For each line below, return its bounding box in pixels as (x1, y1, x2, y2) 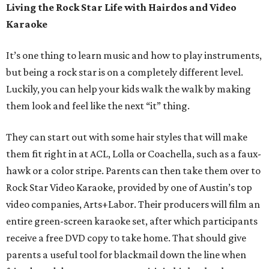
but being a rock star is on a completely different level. (6, 66, 243, 79)
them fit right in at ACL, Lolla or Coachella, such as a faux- (6, 148, 261, 160)
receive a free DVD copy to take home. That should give (6, 232, 246, 244)
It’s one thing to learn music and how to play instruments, (6, 49, 262, 62)
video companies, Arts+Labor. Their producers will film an (6, 198, 260, 211)
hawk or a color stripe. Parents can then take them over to (6, 165, 261, 177)
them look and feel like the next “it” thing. (6, 100, 190, 112)
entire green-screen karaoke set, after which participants (6, 215, 258, 228)
